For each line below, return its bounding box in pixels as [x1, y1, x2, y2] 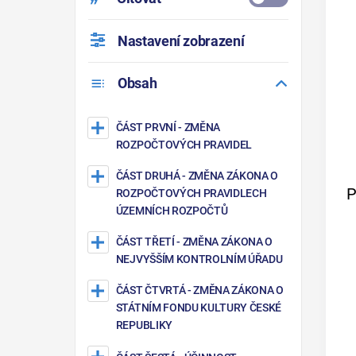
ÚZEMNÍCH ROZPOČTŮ [115, 203, 228, 217]
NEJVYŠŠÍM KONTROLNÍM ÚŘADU [115, 253, 283, 266]
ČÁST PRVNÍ [115, 120, 176, 133]
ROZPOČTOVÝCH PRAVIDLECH [115, 186, 267, 199]
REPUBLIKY [115, 319, 172, 332]
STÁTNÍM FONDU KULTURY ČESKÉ [115, 301, 282, 315]
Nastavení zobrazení [118, 33, 245, 49]
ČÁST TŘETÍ [115, 235, 175, 249]
